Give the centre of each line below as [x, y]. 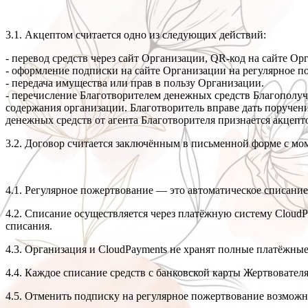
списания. [29, 226]
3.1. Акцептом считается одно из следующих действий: [136, 35]
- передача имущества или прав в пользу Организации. [135, 83]
